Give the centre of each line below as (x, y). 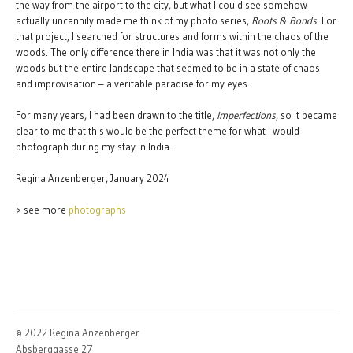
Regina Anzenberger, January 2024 (93, 178)
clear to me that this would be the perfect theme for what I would (158, 131)
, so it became (307, 115)
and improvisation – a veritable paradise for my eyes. (133, 84)
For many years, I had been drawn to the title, (116, 115)
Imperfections (246, 115)
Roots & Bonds (284, 20)
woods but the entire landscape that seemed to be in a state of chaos (168, 68)
